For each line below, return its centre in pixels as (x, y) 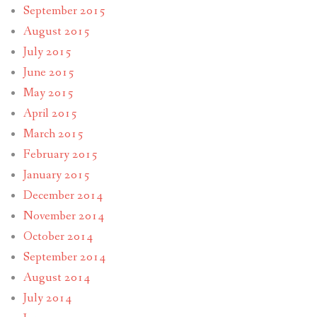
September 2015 (64, 11)
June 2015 (48, 73)
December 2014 (63, 196)
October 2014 (58, 237)
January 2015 (56, 175)
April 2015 (50, 114)
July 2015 (47, 52)
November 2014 (63, 217)
